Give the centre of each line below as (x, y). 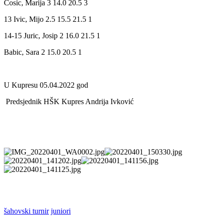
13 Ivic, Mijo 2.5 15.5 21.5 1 (48, 19)
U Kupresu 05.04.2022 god (46, 85)
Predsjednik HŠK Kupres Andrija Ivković (69, 101)
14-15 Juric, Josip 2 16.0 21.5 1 (52, 35)
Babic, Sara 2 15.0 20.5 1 (43, 52)
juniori (61, 211)
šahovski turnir (26, 211)
